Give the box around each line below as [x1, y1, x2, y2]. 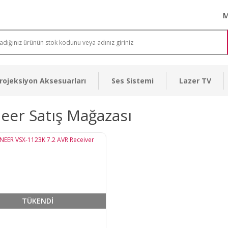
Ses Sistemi [111, 76, 154, 85]
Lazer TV [179, 76, 211, 85]
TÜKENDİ [21, 196, 53, 206]
